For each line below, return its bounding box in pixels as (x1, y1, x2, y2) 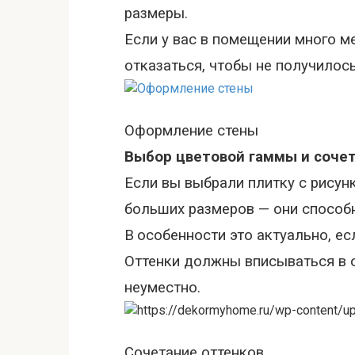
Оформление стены (124, 122, 258, 139)
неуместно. (124, 279, 200, 296)
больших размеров (124, 200, 254, 218)
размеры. (124, 5, 188, 22)
